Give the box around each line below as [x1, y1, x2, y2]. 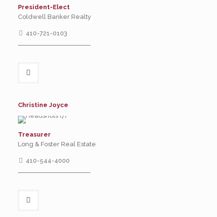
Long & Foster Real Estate [17, 140, 96, 148]
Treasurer [17, 131, 51, 138]
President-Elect [17, 3, 70, 11]
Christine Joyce [17, 101, 68, 108]
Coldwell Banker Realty [17, 13, 91, 20]
